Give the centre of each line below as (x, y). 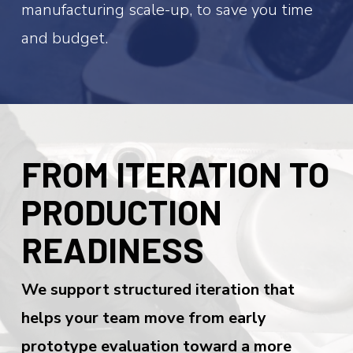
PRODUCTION (121, 211)
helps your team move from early (143, 318)
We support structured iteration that (158, 289)
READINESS (112, 249)
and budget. (64, 38)
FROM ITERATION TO (175, 173)
